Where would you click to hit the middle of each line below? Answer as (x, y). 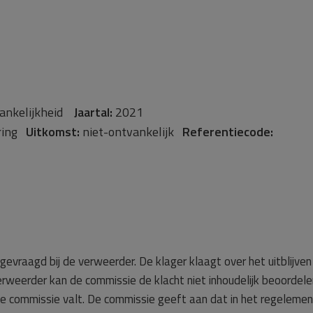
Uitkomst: (53, 132)
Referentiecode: (228, 132)
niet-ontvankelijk (131, 132)
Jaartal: (93, 112)
